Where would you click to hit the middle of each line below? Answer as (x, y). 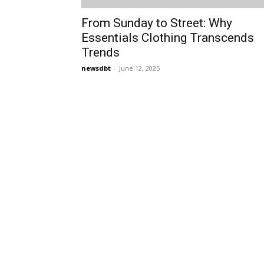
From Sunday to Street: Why (157, 23)
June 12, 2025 (139, 68)
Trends (100, 52)
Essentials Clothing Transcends (168, 38)
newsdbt (96, 68)
